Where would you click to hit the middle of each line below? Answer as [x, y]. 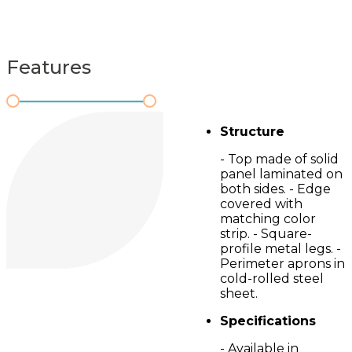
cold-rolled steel [272, 279]
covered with [261, 204]
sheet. [239, 293]
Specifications [268, 321]
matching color [268, 219]
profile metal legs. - [280, 249]
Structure [252, 132]
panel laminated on [281, 174]
